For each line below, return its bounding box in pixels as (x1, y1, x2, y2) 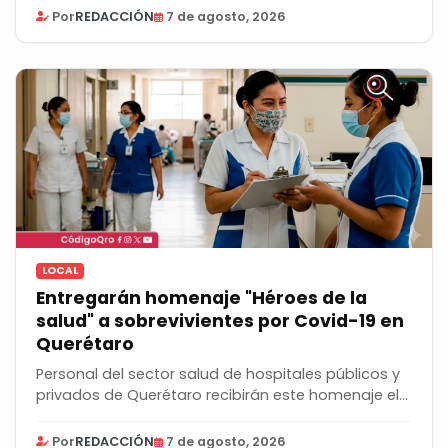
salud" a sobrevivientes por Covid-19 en (36, 308, 404, 333)
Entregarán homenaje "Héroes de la (36, 285, 367, 310)
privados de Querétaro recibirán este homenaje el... (36, 384, 408, 405)
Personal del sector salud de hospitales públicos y (36, 363, 400, 384)
